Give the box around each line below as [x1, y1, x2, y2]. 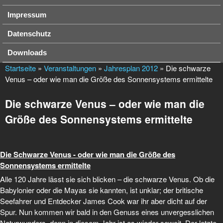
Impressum [7, 10, 46, 19]
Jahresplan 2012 [104, 63, 158, 73]
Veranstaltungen [44, 63, 96, 73]
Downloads [7, 48, 47, 57]
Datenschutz [7, 29, 51, 38]
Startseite [5, 63, 36, 73]
